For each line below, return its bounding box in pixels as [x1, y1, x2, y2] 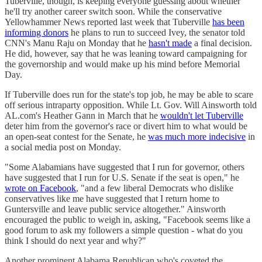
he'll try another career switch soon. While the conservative [5, 6, 222, 16]
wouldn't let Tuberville [160, 110, 243, 120]
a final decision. [192, 37, 252, 48]
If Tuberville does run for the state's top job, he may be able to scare [5, 89, 253, 99]
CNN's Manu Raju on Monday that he [5, 37, 149, 48]
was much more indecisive [148, 131, 246, 142]
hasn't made [149, 37, 192, 48]
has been [212, 16, 244, 27]
